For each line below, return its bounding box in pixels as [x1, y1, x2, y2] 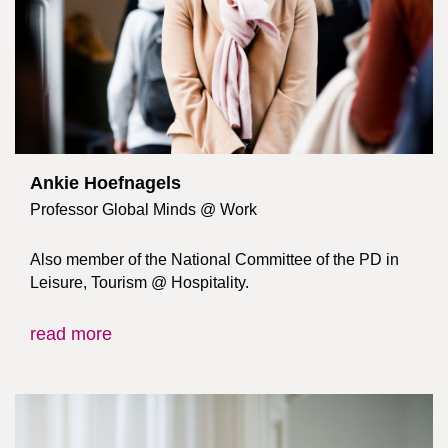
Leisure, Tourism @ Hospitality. [30, 272, 249, 291]
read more [30, 324, 112, 345]
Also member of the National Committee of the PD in [30, 249, 399, 268]
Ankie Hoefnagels [30, 173, 181, 193]
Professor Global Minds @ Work [30, 200, 257, 218]
